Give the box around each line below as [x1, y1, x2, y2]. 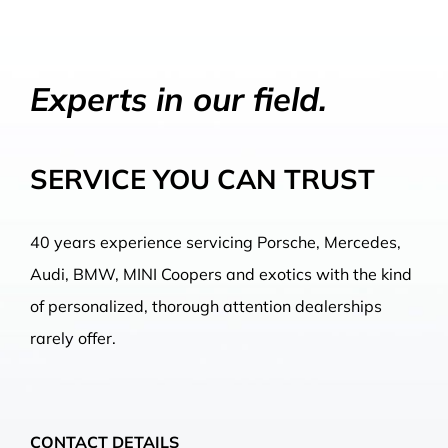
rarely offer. [29, 327, 116, 348]
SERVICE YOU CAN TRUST [29, 161, 375, 196]
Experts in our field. [29, 77, 327, 119]
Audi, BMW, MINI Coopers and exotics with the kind [29, 263, 412, 284]
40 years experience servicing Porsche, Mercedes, [29, 231, 401, 252]
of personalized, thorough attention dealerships [29, 295, 382, 316]
